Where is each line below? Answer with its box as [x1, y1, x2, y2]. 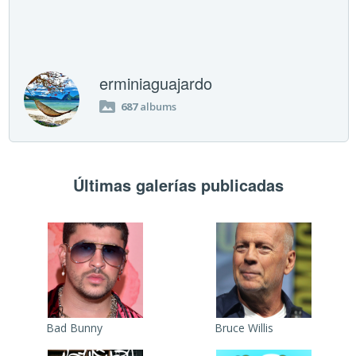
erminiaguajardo [99, 71, 213, 95]
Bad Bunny [45, 319, 103, 335]
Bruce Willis [215, 319, 274, 335]
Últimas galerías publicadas [72, 172, 284, 196]
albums [137, 99, 177, 114]
